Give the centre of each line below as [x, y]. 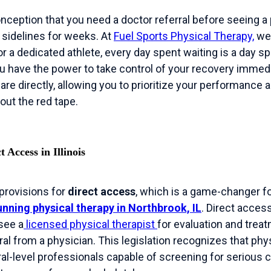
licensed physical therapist [90, 224]
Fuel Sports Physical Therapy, [184, 36]
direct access [102, 192]
